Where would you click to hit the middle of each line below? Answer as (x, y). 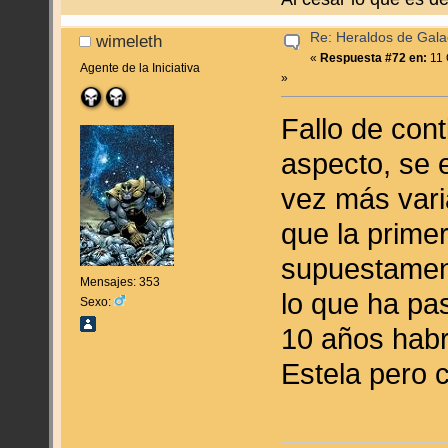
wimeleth (129, 41)
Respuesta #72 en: (374, 58)
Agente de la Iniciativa (139, 67)
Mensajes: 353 (119, 282)
